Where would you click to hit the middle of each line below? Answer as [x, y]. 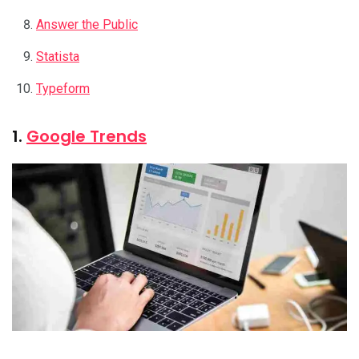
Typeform [63, 89]
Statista [58, 56]
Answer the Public [87, 24]
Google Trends [87, 136]
